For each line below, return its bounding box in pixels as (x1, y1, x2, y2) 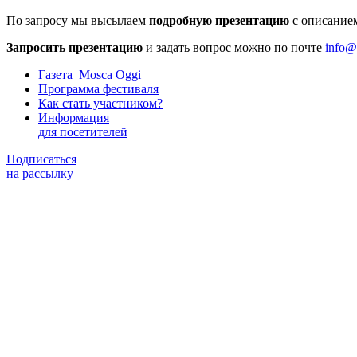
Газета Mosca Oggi (38, 67, 141, 81)
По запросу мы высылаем (6, 13, 149, 27)
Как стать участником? (38, 96, 163, 110)
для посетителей (38, 124, 127, 139)
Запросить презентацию (6, 40, 143, 54)
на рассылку (6, 166, 73, 180)
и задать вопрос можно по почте (143, 40, 325, 54)
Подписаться (6, 151, 76, 166)
